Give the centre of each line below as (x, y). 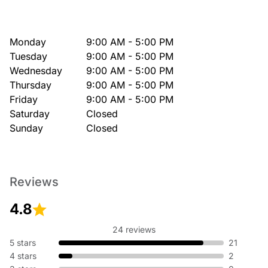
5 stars (23, 243)
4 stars (23, 256)
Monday (28, 42)
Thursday (31, 85)
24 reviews (134, 229)
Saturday (30, 114)
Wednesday (36, 71)
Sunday (26, 128)
